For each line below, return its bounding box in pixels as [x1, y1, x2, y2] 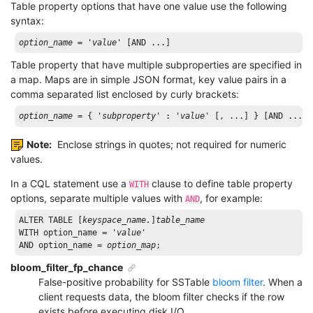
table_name [156, 214, 205, 225]
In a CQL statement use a [10, 177, 129, 189]
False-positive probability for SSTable [38, 276, 212, 289]
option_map [107, 240, 156, 250]
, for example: [200, 191, 263, 204]
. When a [263, 276, 303, 289]
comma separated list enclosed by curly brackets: [10, 88, 239, 101]
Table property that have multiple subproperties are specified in [10, 59, 302, 71]
